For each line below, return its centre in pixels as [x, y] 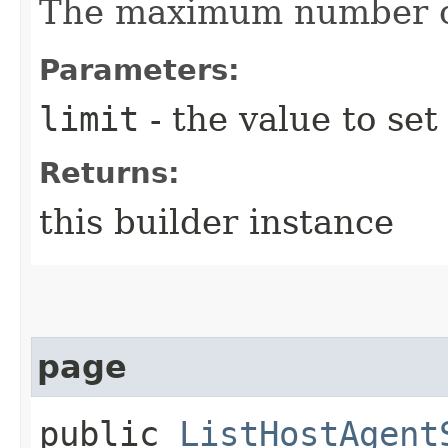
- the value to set [288, 118]
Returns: [109, 172]
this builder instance [216, 221]
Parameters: [139, 69]
